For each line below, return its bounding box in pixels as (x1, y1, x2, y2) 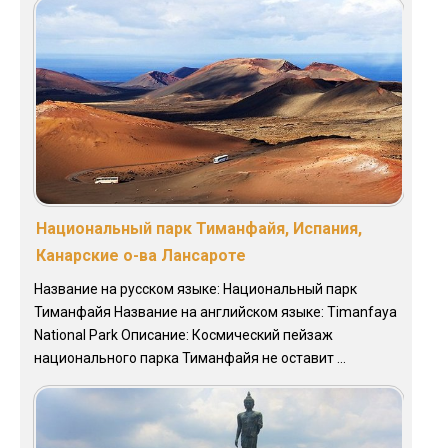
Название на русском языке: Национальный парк (34, 280, 357, 297)
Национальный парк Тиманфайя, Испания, (36, 218, 362, 238)
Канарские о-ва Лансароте (36, 245, 246, 265)
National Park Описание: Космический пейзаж (34, 326, 333, 343)
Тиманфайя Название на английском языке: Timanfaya (34, 303, 397, 320)
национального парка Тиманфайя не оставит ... (34, 349, 346, 366)
